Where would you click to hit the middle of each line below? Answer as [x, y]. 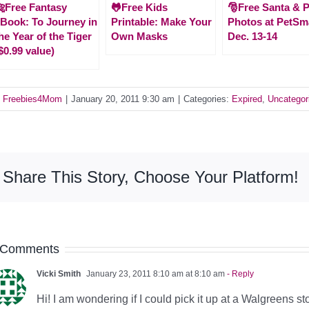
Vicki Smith [59, 273]
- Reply [239, 273]
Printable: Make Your [161, 21]
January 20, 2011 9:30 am [123, 99]
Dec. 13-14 [252, 36]
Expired [247, 99]
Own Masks [139, 36]
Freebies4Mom [32, 99]
